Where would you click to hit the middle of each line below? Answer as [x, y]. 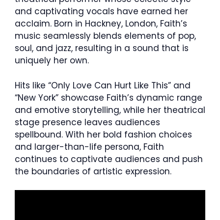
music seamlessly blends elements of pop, [105, 36]
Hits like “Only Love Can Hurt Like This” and [103, 85]
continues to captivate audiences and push [109, 159]
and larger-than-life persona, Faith [89, 147]
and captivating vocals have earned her [101, 12]
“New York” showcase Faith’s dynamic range [109, 97]
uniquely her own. [52, 61]
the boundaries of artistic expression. [93, 171]
